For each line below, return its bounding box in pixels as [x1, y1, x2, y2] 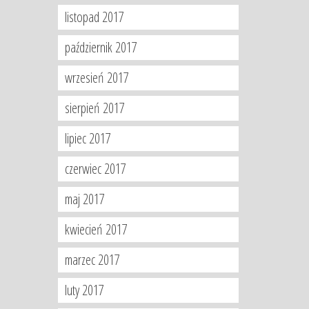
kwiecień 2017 [64, 220, 128, 239]
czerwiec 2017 [64, 159, 126, 178]
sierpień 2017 [64, 99, 125, 117]
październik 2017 [64, 38, 137, 57]
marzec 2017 [64, 250, 120, 269]
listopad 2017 [64, 8, 124, 26]
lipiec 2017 [64, 129, 111, 148]
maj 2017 [64, 190, 105, 208]
